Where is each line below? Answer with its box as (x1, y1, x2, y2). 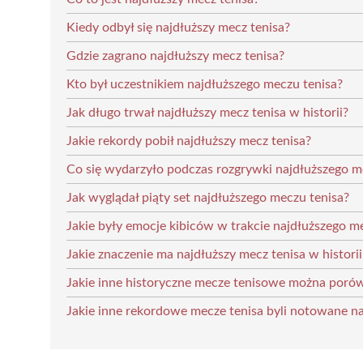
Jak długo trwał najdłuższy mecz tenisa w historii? (66, 105, 348, 119)
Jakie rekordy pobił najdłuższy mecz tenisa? (66, 134, 311, 147)
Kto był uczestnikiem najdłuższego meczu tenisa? (66, 77, 343, 91)
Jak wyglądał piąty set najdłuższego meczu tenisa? (66, 190, 349, 204)
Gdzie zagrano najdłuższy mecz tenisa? (66, 49, 284, 62)
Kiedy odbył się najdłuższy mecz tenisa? (66, 20, 290, 34)
